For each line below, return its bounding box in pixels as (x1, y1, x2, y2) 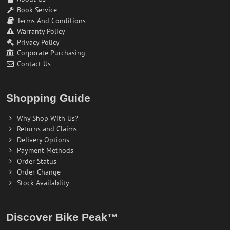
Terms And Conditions (17, 16, 86, 26)
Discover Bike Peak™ (6, 211, 118, 223)
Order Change (17, 167, 61, 177)
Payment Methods (17, 146, 73, 156)
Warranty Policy (17, 27, 65, 36)
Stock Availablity (17, 178, 69, 188)
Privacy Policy (17, 37, 60, 47)
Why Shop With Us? (17, 113, 78, 123)
